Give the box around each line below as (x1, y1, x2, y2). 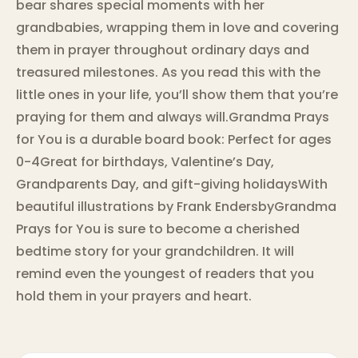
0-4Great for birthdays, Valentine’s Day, (16, 153, 274, 172)
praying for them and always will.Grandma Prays (16, 108, 329, 127)
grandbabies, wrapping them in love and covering (16, 18, 339, 38)
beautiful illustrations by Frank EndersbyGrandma (16, 197, 336, 217)
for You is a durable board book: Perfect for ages (16, 130, 332, 149)
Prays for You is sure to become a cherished (16, 220, 300, 239)
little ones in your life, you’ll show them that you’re (16, 86, 338, 105)
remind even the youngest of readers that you (16, 265, 314, 284)
